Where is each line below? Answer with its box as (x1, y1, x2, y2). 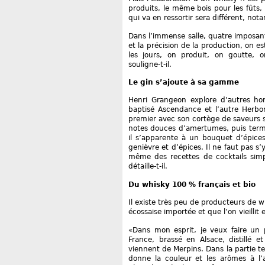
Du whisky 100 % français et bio (128, 180, 256, 189)
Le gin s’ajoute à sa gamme (128, 77, 239, 86)
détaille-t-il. (128, 162, 167, 171)
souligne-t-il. (128, 60, 172, 69)
